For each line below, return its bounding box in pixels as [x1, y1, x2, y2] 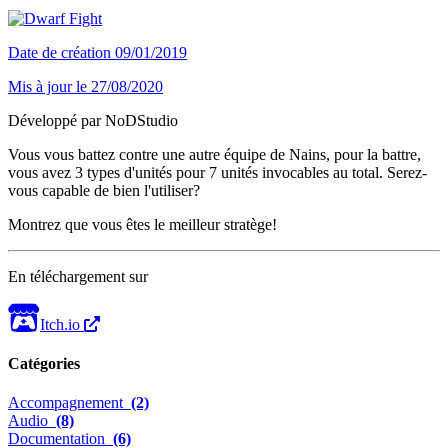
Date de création [8, 43, 111, 61]
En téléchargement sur [8, 267, 148, 285]
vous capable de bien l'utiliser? [8, 181, 200, 199]
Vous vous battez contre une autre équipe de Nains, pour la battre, [8, 145, 421, 163]
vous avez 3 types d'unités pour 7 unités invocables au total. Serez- [8, 163, 427, 181]
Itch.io [40, 315, 84, 333]
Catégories [8, 355, 80, 373]
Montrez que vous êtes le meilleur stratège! [8, 215, 277, 233]
